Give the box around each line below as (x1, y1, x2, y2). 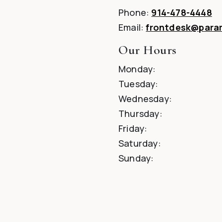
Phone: (118, 6, 152, 19)
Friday (118, 122, 145, 135)
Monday (118, 63, 153, 75)
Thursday (118, 108, 160, 120)
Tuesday (118, 78, 156, 90)
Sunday (118, 152, 151, 165)
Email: (118, 21, 146, 34)
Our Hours (118, 42, 177, 58)
